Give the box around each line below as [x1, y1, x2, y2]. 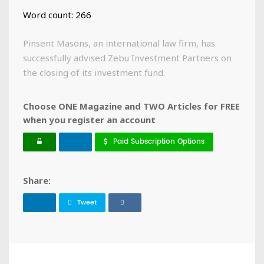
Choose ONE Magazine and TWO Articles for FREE [23, 100, 240, 112]
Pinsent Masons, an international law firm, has [23, 37, 215, 49]
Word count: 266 [23, 8, 91, 21]
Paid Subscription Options [113, 136, 204, 147]
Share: [23, 174, 51, 186]
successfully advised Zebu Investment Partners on [23, 51, 232, 64]
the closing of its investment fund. [23, 66, 165, 78]
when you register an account [23, 113, 156, 126]
